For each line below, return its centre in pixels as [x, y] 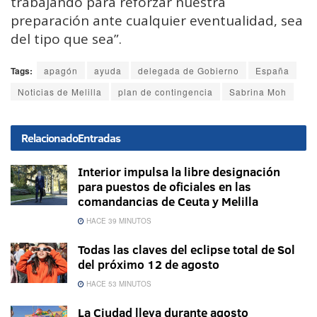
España [272, 70]
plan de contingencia [166, 91]
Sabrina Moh [258, 91]
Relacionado [50, 138]
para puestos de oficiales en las [165, 186]
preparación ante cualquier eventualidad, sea [157, 20]
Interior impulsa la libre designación [179, 171]
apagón [61, 70]
